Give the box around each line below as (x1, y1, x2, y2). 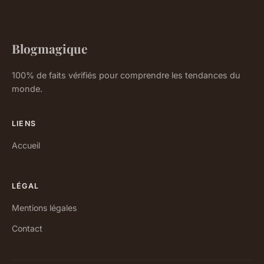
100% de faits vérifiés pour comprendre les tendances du (12, 70, 240, 80)
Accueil (12, 140, 40, 150)
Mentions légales (12, 202, 77, 213)
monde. (12, 83, 42, 94)
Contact (12, 223, 42, 233)
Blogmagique (12, 39, 87, 57)
